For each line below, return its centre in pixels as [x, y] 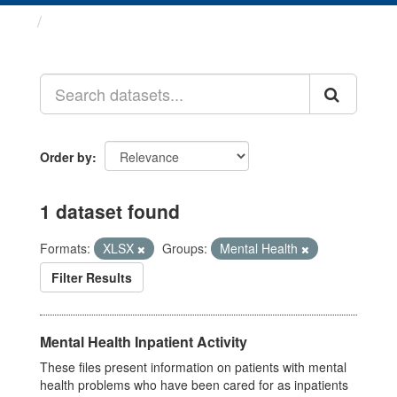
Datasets [84, 21]
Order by [66, 157]
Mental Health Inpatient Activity [144, 342]
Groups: [185, 248]
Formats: [65, 248]
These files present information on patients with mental [193, 367]
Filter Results [92, 277]
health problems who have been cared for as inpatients [194, 385]
